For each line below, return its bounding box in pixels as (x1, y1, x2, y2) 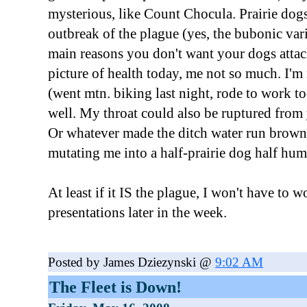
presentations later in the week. (48, 204, 227, 221)
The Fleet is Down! (49, 278, 182, 296)
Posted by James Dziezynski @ (48, 255, 215, 269)
